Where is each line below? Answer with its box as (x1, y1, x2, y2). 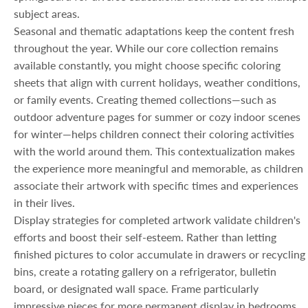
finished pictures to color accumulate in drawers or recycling (14, 247, 305, 261)
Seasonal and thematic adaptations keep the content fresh (14, 24, 294, 37)
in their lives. (14, 196, 75, 209)
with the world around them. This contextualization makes (14, 144, 295, 157)
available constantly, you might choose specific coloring (14, 58, 280, 71)
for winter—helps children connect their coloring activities (14, 127, 294, 140)
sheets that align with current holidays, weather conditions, (14, 76, 300, 89)
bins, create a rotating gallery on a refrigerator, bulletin (14, 265, 276, 278)
